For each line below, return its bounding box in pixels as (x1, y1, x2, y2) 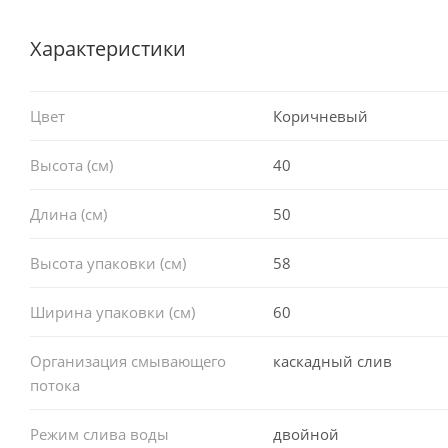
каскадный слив (272, 350, 392, 371)
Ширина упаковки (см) (30, 301, 195, 322)
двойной (272, 423, 339, 444)
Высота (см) (30, 154, 113, 175)
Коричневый (272, 105, 368, 126)
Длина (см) (30, 203, 107, 224)
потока (30, 374, 80, 395)
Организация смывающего (30, 350, 226, 371)
